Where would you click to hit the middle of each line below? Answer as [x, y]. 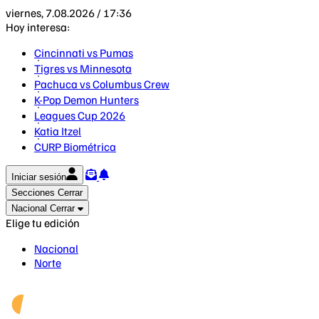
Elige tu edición [43, 223]
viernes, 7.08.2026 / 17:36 [69, 13]
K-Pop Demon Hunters [87, 100]
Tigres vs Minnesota [83, 68]
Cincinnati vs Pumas [84, 53]
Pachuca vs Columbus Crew [102, 84]
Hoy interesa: [38, 27]
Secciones [33, 193]
